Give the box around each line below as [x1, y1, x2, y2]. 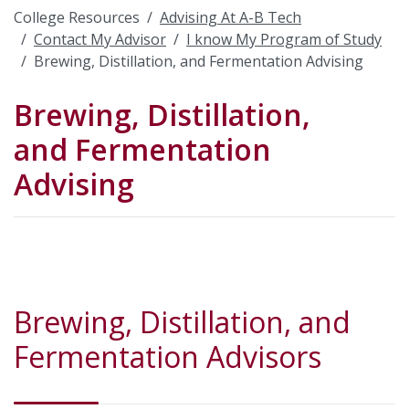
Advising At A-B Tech [160, 7, 301, 27]
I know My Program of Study [186, 29, 382, 49]
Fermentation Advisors [14, 337, 321, 376]
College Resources [14, 7, 140, 27]
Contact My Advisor [34, 29, 166, 49]
